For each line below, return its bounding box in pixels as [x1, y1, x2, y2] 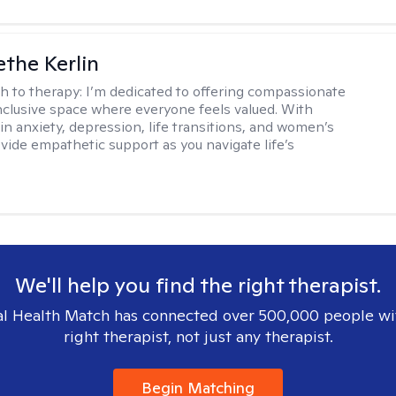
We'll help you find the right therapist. [15, 271, 381, 299]
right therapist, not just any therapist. [63, 326, 333, 346]
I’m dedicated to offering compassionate [86, 82, 346, 101]
